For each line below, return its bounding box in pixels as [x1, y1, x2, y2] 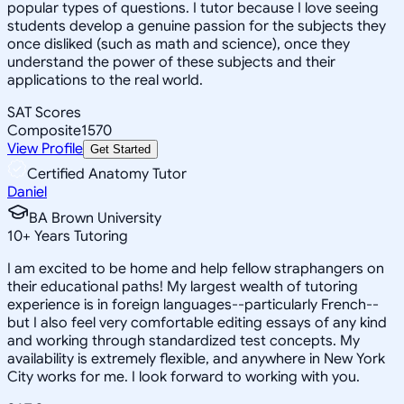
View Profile [7, 139, 83, 158]
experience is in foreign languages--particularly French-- [7, 295, 379, 314]
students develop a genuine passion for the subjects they [7, 16, 386, 35]
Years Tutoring [31, 226, 128, 245]
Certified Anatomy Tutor [27, 164, 187, 183]
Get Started [90, 142, 151, 156]
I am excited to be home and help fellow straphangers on [7, 259, 384, 278]
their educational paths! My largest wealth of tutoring [7, 277, 358, 296]
